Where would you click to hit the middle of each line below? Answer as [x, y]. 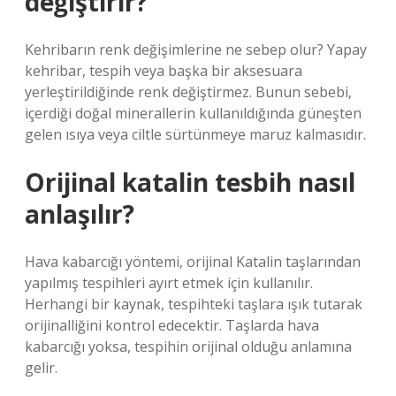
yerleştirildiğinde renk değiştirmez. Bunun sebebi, [188, 92]
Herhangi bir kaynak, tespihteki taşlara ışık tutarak [194, 304]
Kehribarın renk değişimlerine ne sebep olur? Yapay [196, 49]
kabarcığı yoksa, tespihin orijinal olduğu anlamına [188, 346]
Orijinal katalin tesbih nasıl [190, 182]
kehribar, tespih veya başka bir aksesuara [164, 71]
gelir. [41, 368]
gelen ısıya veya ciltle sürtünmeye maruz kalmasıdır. [195, 134]
